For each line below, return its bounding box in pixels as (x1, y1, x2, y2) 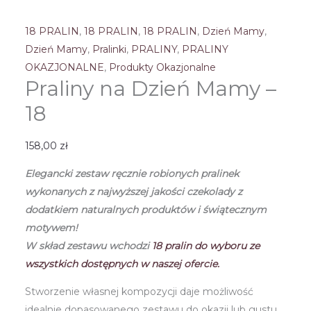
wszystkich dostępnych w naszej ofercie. (24, 257, 219, 270)
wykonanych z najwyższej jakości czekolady (24, 185, 237, 198)
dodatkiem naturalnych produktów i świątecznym (24, 203, 267, 216)
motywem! (24, 221, 78, 234)
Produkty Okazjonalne (108, 60, 216, 74)
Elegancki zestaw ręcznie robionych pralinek (24, 167, 239, 180)
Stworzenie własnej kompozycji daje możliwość (24, 285, 253, 298)
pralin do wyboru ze (164, 239, 260, 252)
